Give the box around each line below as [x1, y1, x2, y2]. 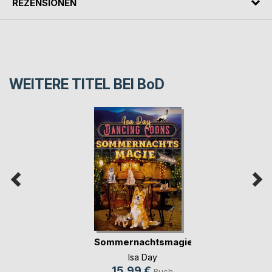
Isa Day [127, 251, 157, 262]
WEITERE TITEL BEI [9, 75, 137, 93]
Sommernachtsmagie [93, 236, 193, 248]
